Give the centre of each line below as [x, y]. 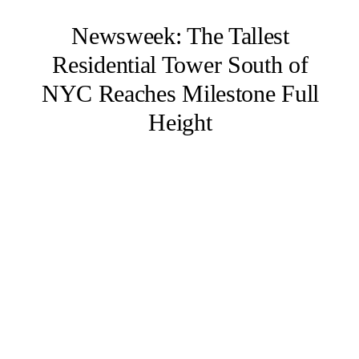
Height [180, 122]
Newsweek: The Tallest [180, 35]
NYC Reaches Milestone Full [180, 93]
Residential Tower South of [180, 64]
